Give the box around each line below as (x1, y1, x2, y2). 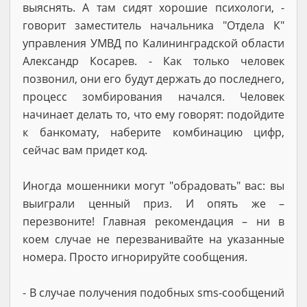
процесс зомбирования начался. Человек (23, 88, 284, 104)
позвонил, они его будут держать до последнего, (23, 71, 284, 86)
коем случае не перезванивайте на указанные (23, 231, 284, 247)
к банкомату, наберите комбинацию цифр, (23, 124, 284, 140)
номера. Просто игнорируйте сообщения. (23, 249, 247, 265)
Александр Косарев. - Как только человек (23, 53, 284, 69)
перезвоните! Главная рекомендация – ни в (23, 213, 284, 229)
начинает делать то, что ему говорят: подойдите (23, 106, 284, 122)
